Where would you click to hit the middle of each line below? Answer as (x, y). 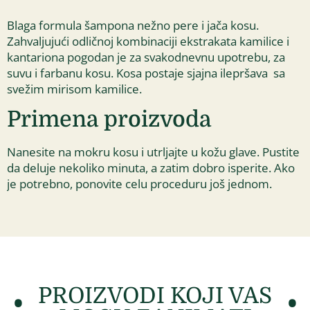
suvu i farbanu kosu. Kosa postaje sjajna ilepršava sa (146, 73)
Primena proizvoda (109, 120)
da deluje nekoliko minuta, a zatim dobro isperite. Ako (151, 168)
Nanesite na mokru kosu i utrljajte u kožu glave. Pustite (153, 152)
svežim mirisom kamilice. (74, 89)
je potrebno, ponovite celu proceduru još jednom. (139, 184)
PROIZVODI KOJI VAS (155, 295)
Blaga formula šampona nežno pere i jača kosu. (133, 25)
